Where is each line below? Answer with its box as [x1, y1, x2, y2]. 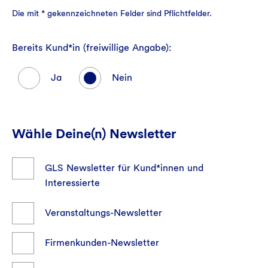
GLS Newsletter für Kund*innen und [45, 162, 203, 173]
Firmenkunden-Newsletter [45, 236, 159, 248]
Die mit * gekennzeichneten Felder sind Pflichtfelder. [12, 8, 212, 18]
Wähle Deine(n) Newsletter [12, 125, 176, 141]
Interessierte [45, 176, 100, 188]
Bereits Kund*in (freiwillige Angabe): [12, 41, 172, 53]
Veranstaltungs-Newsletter [45, 206, 162, 218]
